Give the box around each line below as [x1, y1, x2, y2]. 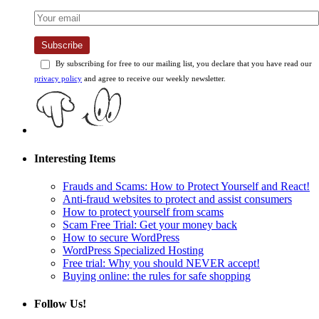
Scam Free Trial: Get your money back [63, 218, 237, 231]
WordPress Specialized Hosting [63, 244, 204, 256]
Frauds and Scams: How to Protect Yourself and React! [63, 179, 310, 192]
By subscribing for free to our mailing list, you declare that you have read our [53, 59, 312, 68]
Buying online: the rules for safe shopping [63, 269, 251, 282]
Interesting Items [34, 152, 115, 164]
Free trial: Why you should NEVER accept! [63, 256, 260, 269]
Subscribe [41, 40, 83, 51]
